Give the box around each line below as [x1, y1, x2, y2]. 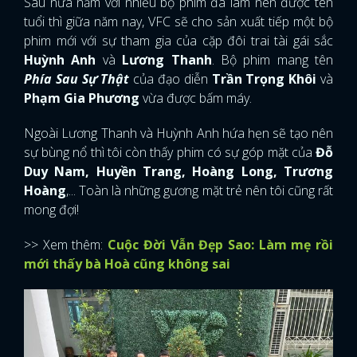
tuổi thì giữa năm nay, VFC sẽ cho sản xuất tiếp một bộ [24, 13, 333, 30]
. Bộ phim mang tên [211, 51, 333, 69]
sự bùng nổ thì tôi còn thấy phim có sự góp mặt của [24, 143, 316, 161]
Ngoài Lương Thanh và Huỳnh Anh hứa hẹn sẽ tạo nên [24, 124, 333, 142]
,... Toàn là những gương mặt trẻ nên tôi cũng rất [66, 182, 333, 199]
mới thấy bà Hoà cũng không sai [24, 255, 230, 273]
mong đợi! [24, 201, 79, 218]
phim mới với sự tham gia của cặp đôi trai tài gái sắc [24, 32, 333, 49]
